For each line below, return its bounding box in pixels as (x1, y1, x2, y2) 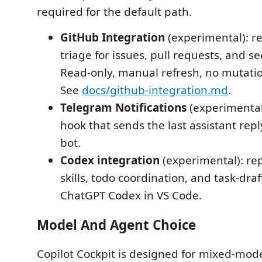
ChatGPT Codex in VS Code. (60, 188, 202, 204)
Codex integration (60, 153, 160, 168)
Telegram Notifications (60, 100, 187, 116)
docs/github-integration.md (82, 82, 228, 98)
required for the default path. (37, 4, 192, 20)
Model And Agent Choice (37, 215, 196, 234)
